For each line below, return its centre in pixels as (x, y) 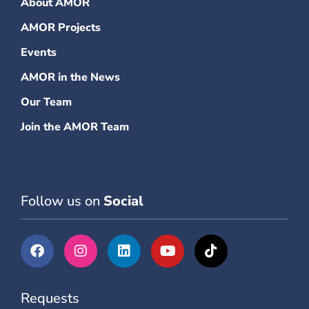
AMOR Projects (61, 27)
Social (123, 201)
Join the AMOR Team (75, 127)
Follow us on (60, 201)
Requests (50, 298)
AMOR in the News (70, 77)
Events (39, 52)
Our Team (46, 102)
